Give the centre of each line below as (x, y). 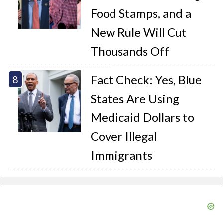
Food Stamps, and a (141, 13)
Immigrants (122, 155)
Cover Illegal (124, 136)
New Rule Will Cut (139, 32)
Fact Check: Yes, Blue (146, 79)
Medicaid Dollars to (143, 117)
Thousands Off (130, 51)
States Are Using (135, 98)
